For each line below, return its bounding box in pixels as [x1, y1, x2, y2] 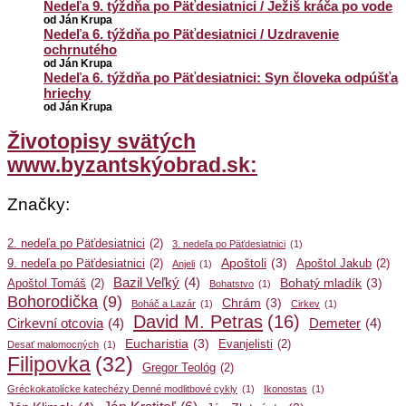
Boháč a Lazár [131, 298, 196, 310]
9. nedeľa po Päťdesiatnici [7, 257, 145, 271]
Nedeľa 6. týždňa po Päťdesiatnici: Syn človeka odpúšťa [43, 70, 398, 86]
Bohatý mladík [280, 276, 362, 291]
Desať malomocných [7, 339, 99, 351]
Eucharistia [125, 337, 188, 352]
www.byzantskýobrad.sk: [7, 153, 257, 177]
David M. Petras [133, 312, 263, 333]
